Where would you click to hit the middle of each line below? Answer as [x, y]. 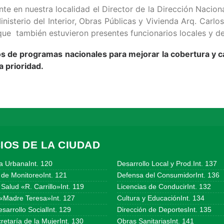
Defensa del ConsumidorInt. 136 [168, 175]
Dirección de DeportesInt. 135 [164, 210]
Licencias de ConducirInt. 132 [164, 187]
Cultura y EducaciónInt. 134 [161, 198]
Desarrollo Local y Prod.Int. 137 [167, 164]
